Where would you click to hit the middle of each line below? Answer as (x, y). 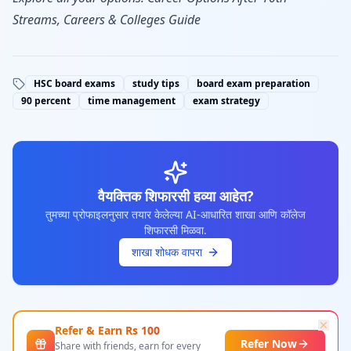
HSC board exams (74, 83)
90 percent (46, 101)
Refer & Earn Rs (98, 330)
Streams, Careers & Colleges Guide (107, 20)
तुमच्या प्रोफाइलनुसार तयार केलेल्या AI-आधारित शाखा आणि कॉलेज (175, 214)
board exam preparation (253, 83)
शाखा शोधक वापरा (167, 252)
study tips (156, 83)
